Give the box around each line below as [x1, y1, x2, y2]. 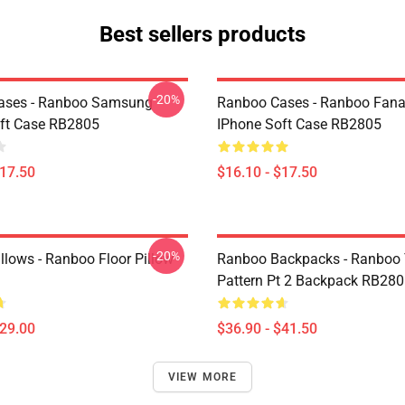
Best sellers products [99, 22, 306, 47]
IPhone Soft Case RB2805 [217, 116, 381, 133]
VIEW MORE [167, 371, 238, 383]
